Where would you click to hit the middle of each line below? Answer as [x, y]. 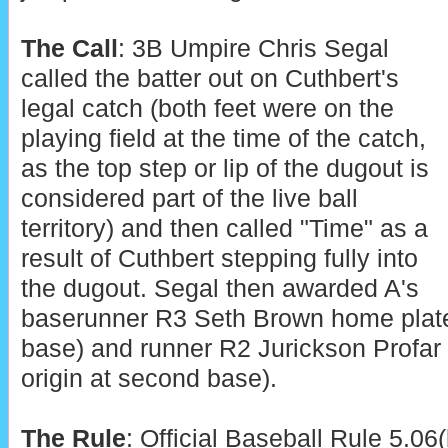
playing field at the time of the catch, [223, 138]
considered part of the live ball [189, 198]
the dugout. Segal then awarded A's [219, 288]
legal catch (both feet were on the [207, 108]
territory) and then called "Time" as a [224, 228]
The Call [69, 48]
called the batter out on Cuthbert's [209, 78]
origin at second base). [148, 378]
